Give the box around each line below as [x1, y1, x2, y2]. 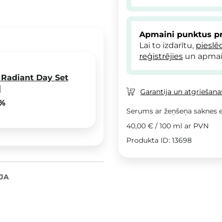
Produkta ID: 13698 [126, 135, 192, 145]
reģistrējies [139, 51, 183, 61]
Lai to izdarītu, [139, 40, 196, 50]
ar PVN [182, 121, 209, 130]
